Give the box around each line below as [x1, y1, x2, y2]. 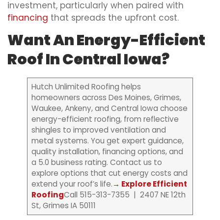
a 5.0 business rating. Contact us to [31, 157, 162, 168]
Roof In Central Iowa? [7, 49, 169, 70]
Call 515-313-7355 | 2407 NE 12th [63, 190, 186, 200]
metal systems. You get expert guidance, [31, 136, 184, 146]
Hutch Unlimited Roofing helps [31, 82, 141, 92]
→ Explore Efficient [112, 179, 187, 190]
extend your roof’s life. [31, 179, 112, 190]
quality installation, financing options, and [31, 146, 183, 157]
